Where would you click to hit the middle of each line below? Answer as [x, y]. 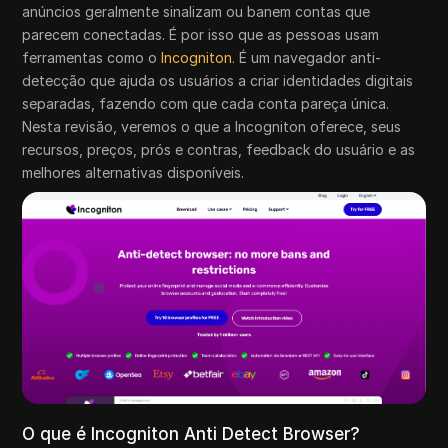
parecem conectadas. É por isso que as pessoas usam [201, 34]
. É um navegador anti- [307, 57]
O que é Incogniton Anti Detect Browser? [191, 433]
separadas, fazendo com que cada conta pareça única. [206, 103]
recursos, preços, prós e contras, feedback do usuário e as [219, 149]
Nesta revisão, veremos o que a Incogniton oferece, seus [212, 126]
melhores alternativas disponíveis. [133, 172]
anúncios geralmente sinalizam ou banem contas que [196, 11]
